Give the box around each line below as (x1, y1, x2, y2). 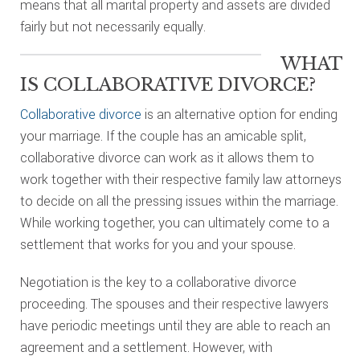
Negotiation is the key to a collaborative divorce (19, 273, 297, 292)
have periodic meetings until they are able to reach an (19, 317, 330, 335)
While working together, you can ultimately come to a (19, 214, 329, 232)
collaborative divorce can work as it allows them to (19, 149, 314, 167)
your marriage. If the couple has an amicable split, (19, 127, 306, 145)
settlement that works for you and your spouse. (19, 235, 296, 254)
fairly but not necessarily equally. (19, 18, 206, 36)
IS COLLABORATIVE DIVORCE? (19, 74, 316, 96)
